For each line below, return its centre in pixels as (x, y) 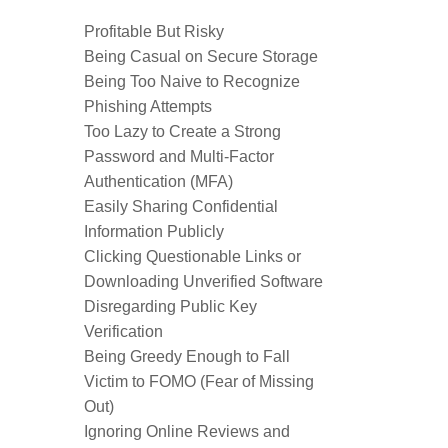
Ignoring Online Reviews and (187, 431)
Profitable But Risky (154, 31)
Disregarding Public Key (170, 306)
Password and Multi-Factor (179, 156)
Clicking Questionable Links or (192, 256)
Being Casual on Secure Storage (201, 56)
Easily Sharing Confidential (181, 206)
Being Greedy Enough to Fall (187, 356)
